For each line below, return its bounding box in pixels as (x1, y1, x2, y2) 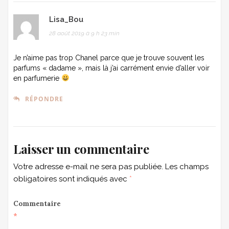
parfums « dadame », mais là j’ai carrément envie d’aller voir (13, 63, 210, 72)
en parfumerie (13, 74, 61, 82)
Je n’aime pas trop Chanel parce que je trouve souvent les (13, 53, 204, 62)
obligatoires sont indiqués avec (13, 174, 129, 184)
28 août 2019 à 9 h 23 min (49, 29, 120, 37)
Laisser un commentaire (13, 140, 149, 157)
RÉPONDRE (25, 94, 63, 103)
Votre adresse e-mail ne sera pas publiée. (13, 162, 163, 171)
